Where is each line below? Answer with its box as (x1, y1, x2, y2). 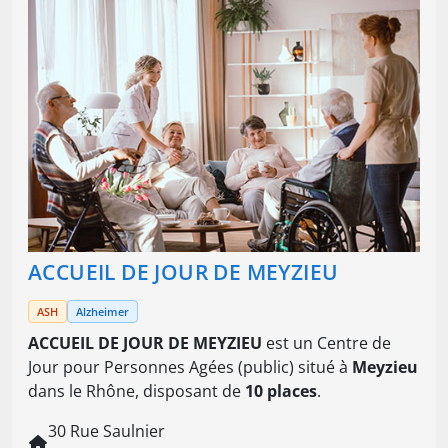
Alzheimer (76, 304, 129, 320)
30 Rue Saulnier (48, 420, 165, 443)
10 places (245, 380, 317, 403)
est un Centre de (262, 332, 391, 355)
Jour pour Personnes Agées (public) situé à (28, 356, 352, 379)
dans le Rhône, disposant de (28, 380, 245, 403)
